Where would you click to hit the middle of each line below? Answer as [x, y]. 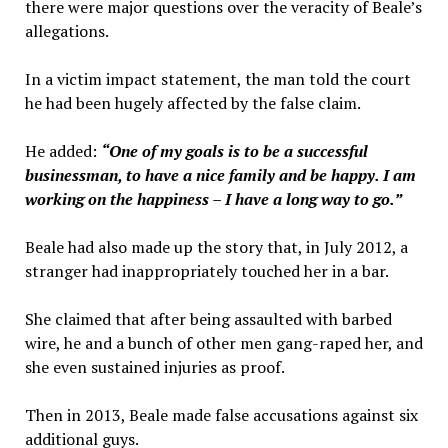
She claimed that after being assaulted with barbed [208, 319]
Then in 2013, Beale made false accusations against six [221, 415]
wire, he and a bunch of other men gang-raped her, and [223, 343]
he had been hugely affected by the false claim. [192, 103]
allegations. [66, 31]
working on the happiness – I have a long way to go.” [213, 199]
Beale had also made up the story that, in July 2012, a [216, 247]
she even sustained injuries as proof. [154, 367]
